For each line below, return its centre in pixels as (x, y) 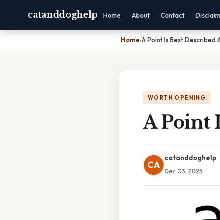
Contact (173, 15)
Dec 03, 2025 (184, 171)
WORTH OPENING (177, 98)
